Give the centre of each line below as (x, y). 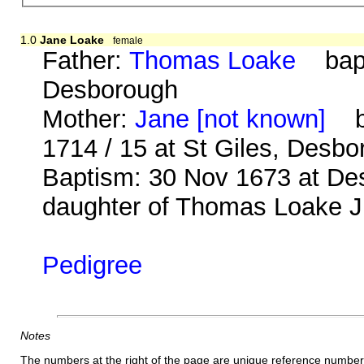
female (128, 40)
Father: (86, 60)
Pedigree (93, 265)
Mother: (89, 119)
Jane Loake (71, 39)
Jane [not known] (231, 119)
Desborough (110, 89)
